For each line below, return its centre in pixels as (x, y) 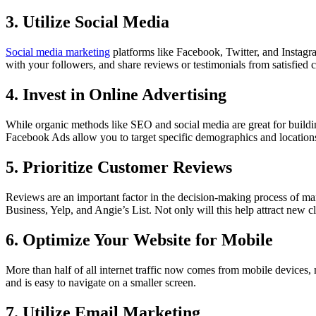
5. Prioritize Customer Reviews (119, 168)
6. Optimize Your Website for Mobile (139, 239)
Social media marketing (58, 52)
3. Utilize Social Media (87, 22)
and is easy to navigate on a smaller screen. (101, 282)
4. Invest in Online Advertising (116, 95)
